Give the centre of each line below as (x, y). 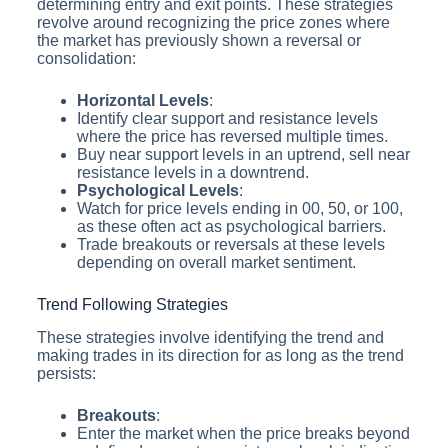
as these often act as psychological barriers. (231, 227)
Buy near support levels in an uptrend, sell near (243, 155)
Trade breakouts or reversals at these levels (230, 245)
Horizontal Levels (142, 101)
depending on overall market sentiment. (216, 263)
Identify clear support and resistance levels (227, 119)
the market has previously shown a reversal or (198, 41)
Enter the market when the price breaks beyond (243, 434)
